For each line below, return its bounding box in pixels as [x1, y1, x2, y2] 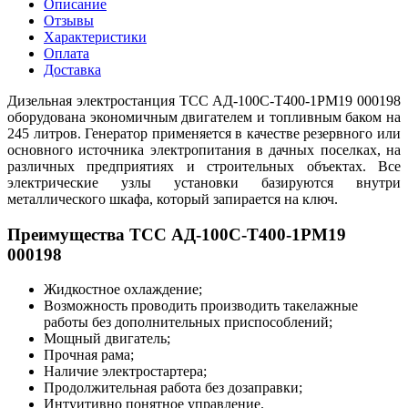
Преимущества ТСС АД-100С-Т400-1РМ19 [7, 224, 346, 244]
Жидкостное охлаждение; [44, 281, 202, 298]
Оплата [44, 45, 89, 61]
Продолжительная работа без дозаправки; [44, 380, 302, 396]
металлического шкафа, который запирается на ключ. [7, 190, 338, 207]
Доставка [44, 61, 101, 77]
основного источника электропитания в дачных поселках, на [7, 141, 401, 158]
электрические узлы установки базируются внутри [7, 174, 401, 190]
